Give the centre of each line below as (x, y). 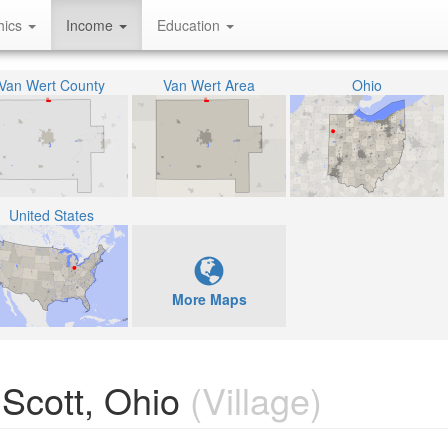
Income (91, 25)
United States (51, 215)
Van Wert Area (209, 85)
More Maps (209, 299)
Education (190, 25)
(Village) (251, 399)
